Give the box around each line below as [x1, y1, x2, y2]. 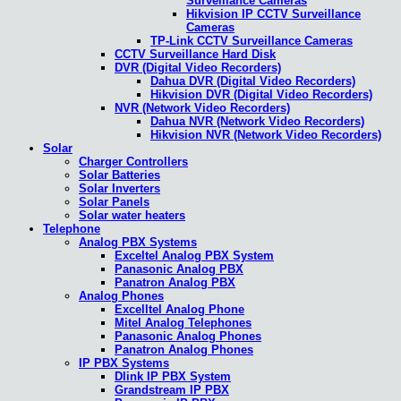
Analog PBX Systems [79, 235, 197, 250]
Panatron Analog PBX [115, 276, 235, 290]
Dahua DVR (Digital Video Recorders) [150, 74, 355, 89]
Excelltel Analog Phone [115, 303, 244, 317]
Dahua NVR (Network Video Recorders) [150, 115, 364, 129]
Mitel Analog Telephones [115, 316, 252, 330]
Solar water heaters [79, 209, 185, 223]
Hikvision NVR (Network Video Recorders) [150, 128, 381, 142]
